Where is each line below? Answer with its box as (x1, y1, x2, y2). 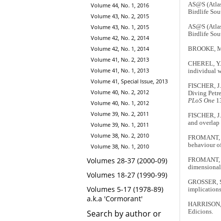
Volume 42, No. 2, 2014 (91, 34, 149, 42)
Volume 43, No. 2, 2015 (91, 12, 149, 20)
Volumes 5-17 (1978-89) (87, 184, 163, 194)
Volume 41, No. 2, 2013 (91, 56, 149, 64)
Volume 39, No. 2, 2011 (91, 110, 149, 118)
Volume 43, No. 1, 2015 (91, 23, 149, 31)
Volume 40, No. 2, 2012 (91, 88, 149, 96)
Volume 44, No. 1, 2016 (91, 1, 149, 9)
